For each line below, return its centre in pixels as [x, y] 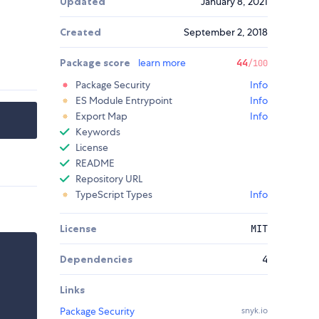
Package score [96, 63]
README [95, 163]
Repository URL [109, 179]
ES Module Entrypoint [124, 101]
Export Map [101, 116]
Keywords [98, 132]
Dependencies [96, 260]
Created [80, 32]
